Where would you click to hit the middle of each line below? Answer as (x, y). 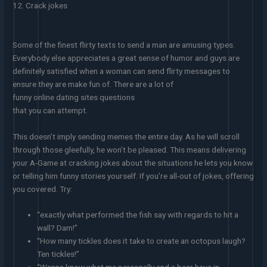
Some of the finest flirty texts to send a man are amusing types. (124, 44)
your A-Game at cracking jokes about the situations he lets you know (133, 162)
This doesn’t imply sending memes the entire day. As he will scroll (126, 136)
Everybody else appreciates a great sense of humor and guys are (126, 58)
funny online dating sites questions (74, 97)
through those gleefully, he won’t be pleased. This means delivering (130, 149)
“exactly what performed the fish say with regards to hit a (138, 215)
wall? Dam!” (58, 228)
